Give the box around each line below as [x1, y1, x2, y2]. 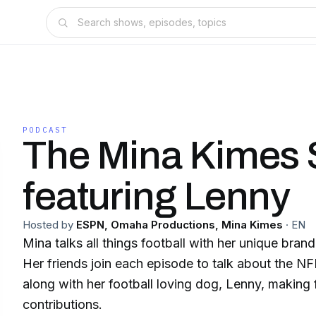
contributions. [23, 297, 102, 312]
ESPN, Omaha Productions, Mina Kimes [76, 218, 283, 231]
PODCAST [23, 125, 68, 135]
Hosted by [23, 218, 73, 231]
